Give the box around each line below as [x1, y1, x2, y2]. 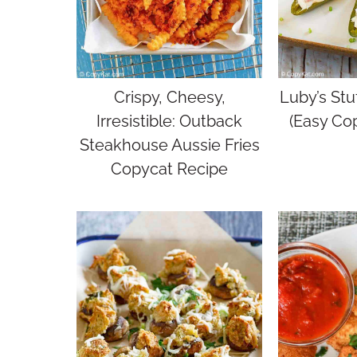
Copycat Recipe [111, 159, 228, 178]
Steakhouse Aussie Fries [79, 135, 260, 155]
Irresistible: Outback [96, 111, 242, 131]
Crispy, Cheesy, [113, 87, 226, 107]
